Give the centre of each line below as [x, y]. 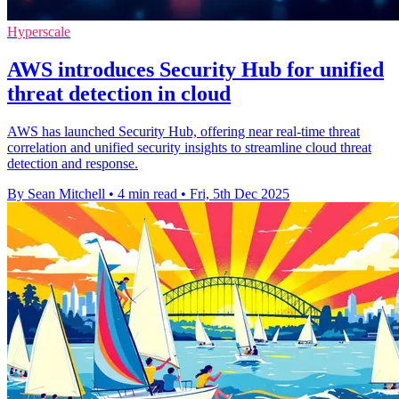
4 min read [147, 193]
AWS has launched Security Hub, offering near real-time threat [183, 131]
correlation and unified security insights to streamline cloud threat [189, 147]
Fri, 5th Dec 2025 [240, 193]
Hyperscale [39, 32]
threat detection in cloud [119, 94]
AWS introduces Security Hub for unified [195, 69]
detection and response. [73, 163]
